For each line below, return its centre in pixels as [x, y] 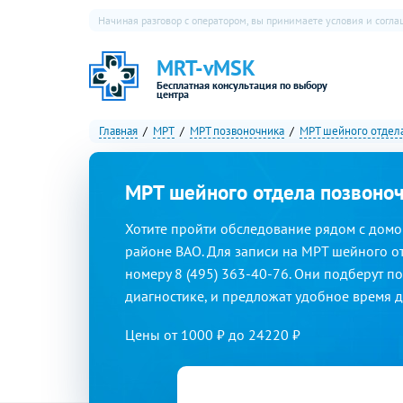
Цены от [153, 334]
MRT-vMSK [206, 67]
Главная [118, 131]
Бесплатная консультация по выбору [242, 85]
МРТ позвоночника [237, 131]
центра [173, 94]
